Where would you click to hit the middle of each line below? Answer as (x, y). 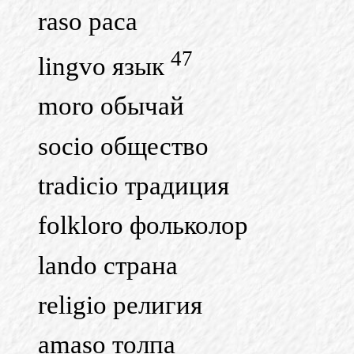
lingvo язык (104, 66)
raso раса (88, 21)
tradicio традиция (134, 185)
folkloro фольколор (143, 226)
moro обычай (111, 106)
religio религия (120, 305)
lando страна (108, 265)
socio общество (123, 146)
